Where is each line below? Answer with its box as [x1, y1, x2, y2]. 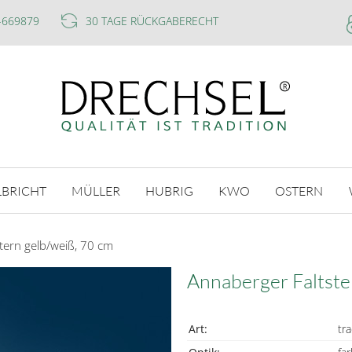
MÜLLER [71, 182, 120, 199]
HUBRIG [145, 182, 194, 199]
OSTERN [275, 182, 324, 199]
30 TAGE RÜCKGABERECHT [86, 13, 218, 28]
